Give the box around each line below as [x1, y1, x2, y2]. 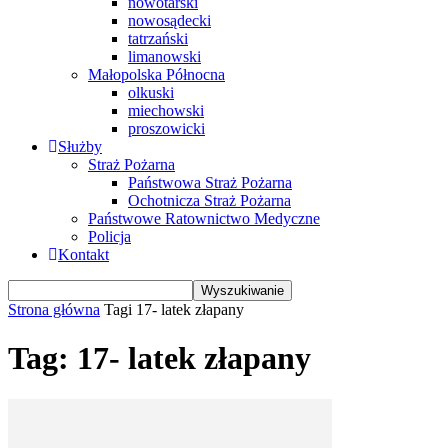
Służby [58, 138, 102, 155]
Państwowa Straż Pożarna [128, 174, 292, 191]
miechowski [128, 102, 204, 119]
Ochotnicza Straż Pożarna [128, 192, 291, 209]
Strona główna [8, 301, 100, 318]
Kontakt [58, 246, 109, 263]
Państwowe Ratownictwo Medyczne [88, 210, 320, 227]
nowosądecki [128, 12, 211, 29]
